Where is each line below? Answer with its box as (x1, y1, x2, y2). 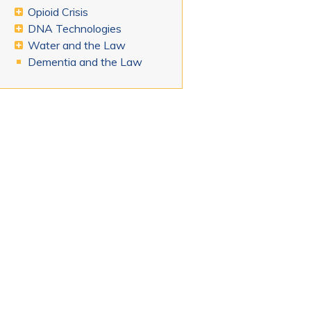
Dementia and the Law (28, 55, 143, 69)
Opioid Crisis (28, 5, 89, 19)
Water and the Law (28, 38, 126, 53)
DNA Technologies (28, 22, 122, 36)
